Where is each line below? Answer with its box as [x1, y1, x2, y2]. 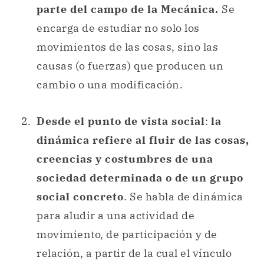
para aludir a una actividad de [37, 208, 194, 222]
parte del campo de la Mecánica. [37, 2, 222, 16]
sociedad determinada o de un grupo [37, 170, 243, 184]
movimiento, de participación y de [37, 227, 217, 241]
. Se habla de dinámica [124, 189, 243, 203]
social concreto [37, 189, 124, 203]
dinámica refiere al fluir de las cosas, [37, 133, 249, 147]
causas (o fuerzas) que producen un [37, 59, 223, 73]
